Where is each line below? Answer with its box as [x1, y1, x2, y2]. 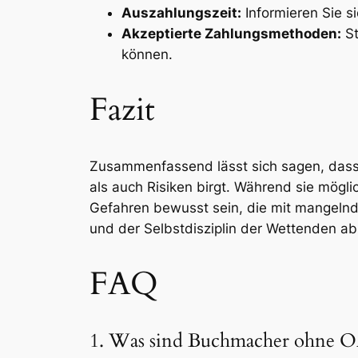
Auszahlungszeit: [121, 4, 241, 21]
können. [121, 46, 173, 62]
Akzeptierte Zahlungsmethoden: [121, 25, 341, 42]
